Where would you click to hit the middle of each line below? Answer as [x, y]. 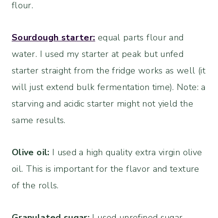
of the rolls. [35, 186]
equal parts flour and [139, 38]
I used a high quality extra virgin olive [126, 153]
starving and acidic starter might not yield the [102, 104]
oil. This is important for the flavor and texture [106, 169]
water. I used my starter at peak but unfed [98, 54]
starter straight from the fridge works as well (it [109, 71]
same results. [39, 120]
